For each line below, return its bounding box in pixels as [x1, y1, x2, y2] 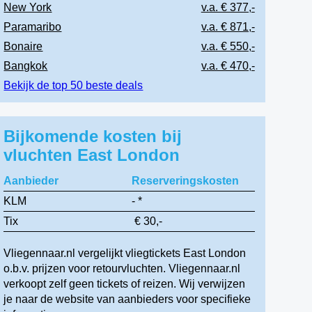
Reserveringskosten [131, 175, 239, 187]
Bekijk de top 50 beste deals [3, 79, 143, 91]
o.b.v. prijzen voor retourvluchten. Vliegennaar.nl [3, 263, 241, 274]
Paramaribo [3, 21, 62, 33]
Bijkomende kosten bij [3, 127, 182, 146]
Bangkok [3, 60, 48, 72]
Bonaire [3, 40, 43, 52]
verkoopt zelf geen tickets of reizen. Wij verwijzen [3, 278, 246, 290]
